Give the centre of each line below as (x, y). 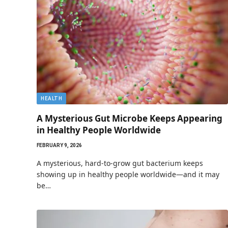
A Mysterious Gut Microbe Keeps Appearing (130, 118)
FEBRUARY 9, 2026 (59, 145)
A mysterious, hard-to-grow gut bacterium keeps (120, 163)
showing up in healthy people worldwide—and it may (128, 174)
